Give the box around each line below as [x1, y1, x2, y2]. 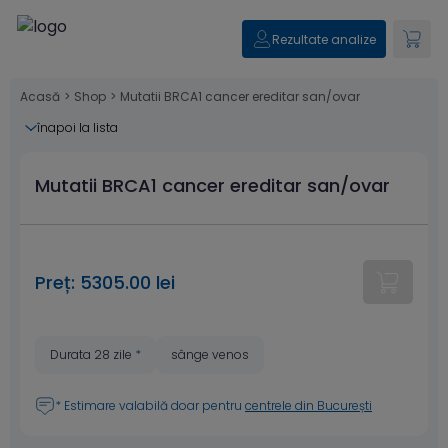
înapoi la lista [37, 119, 118, 136]
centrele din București [245, 397, 372, 414]
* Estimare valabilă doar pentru [55, 397, 245, 414]
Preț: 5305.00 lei [35, 269, 175, 295]
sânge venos [171, 346, 249, 363]
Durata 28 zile [50, 346, 135, 363]
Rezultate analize [272, 30, 376, 48]
